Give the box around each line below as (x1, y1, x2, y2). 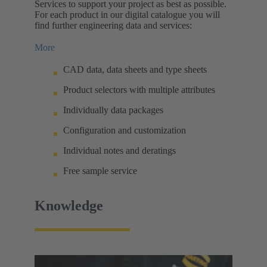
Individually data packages (63, 104, 163, 115)
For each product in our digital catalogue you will (35, 9, 220, 20)
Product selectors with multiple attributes (63, 84, 215, 95)
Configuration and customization (63, 125, 186, 135)
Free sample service (63, 165, 137, 176)
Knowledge (35, 197, 103, 213)
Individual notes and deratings (63, 145, 176, 156)
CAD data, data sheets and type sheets (63, 64, 207, 74)
